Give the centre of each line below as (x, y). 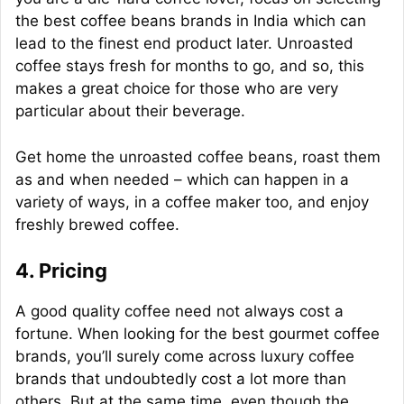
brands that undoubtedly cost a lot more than (181, 379)
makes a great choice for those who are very (177, 89)
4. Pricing (61, 271)
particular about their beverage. (130, 111)
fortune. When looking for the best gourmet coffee (197, 334)
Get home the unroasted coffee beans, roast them (198, 156)
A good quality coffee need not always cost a (179, 312)
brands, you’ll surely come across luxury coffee (185, 357)
